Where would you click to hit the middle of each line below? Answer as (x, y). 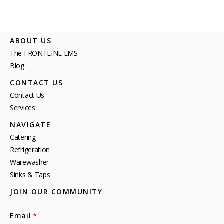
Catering (23, 137)
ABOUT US (31, 41)
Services (23, 108)
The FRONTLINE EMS (44, 53)
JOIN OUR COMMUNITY (56, 192)
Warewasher (29, 162)
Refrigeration (30, 150)
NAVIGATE (30, 125)
